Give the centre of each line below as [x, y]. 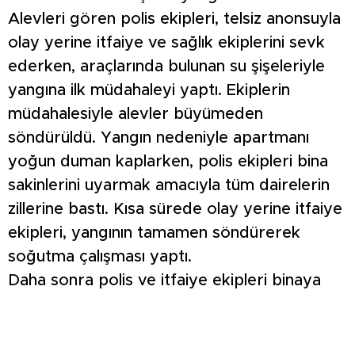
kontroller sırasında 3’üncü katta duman [157, 328]
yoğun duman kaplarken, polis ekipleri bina [168, 162]
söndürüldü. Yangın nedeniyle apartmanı [158, 138]
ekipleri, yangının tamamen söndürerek [154, 233]
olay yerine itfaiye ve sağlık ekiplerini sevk [166, 43]
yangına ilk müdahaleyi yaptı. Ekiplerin [149, 91]
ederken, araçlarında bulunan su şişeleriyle [166, 67]
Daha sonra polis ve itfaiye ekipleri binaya [164, 281]
